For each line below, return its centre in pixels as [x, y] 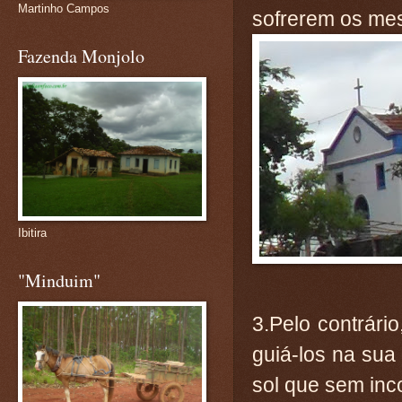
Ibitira [32, 233]
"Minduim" [59, 280]
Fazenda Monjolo [81, 56]
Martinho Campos [64, 9]
